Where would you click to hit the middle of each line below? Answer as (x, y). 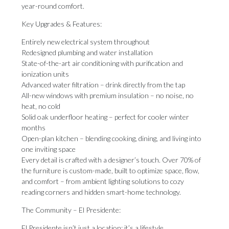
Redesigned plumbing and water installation (87, 52)
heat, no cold (41, 106)
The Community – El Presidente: (71, 210)
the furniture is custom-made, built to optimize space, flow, (110, 170)
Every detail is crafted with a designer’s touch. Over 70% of (111, 160)
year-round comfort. (53, 6)
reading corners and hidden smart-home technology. (101, 192)
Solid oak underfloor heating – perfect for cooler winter (105, 117)
